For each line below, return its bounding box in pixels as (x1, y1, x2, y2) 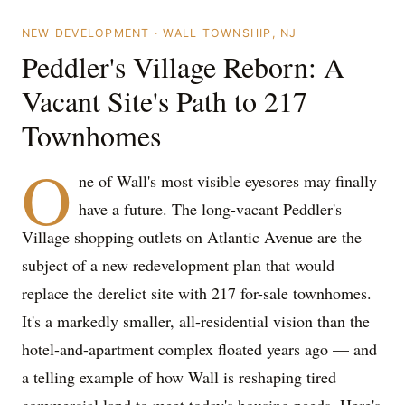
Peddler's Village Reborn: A (22, 47, 344, 86)
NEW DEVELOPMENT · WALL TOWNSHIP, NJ (22, 26, 297, 40)
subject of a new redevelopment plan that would (22, 254, 334, 276)
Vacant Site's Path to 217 (22, 81, 307, 120)
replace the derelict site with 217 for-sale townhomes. (22, 282, 372, 304)
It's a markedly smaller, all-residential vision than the (22, 310, 370, 332)
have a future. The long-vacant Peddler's (78, 198, 342, 220)
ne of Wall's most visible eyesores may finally (78, 170, 377, 192)
